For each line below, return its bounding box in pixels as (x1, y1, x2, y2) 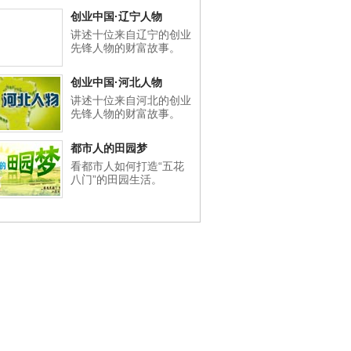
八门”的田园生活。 (71, 173, 162, 186)
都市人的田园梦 (71, 142, 147, 154)
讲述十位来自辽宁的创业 (71, 28, 191, 41)
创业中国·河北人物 (71, 76, 162, 89)
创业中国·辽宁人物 (71, 10, 162, 23)
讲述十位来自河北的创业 (71, 94, 191, 107)
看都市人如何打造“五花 (71, 160, 184, 172)
